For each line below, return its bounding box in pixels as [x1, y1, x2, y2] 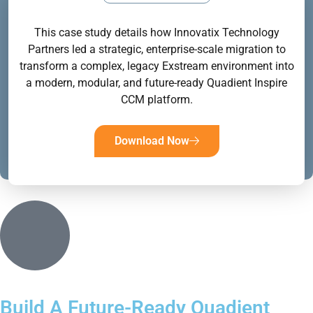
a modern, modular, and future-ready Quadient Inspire [26, 75, 287, 89]
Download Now [114, 133, 189, 147]
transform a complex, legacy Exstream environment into [19, 59, 294, 73]
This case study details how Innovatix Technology [34, 25, 279, 39]
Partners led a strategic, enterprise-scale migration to [27, 42, 286, 56]
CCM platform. [120, 92, 193, 106]
